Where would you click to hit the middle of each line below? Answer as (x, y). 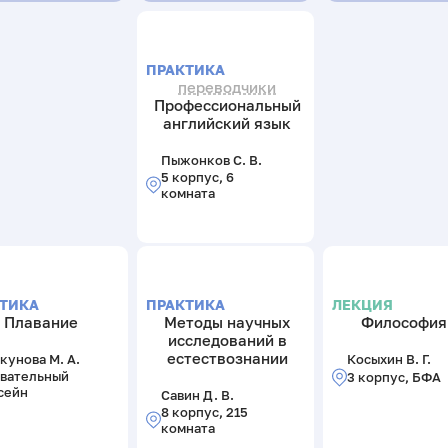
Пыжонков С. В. (211, 160)
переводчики (227, 86)
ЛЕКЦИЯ (363, 304)
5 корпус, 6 (197, 177)
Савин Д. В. (197, 395)
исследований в (227, 339)
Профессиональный (227, 104)
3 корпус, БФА (393, 377)
